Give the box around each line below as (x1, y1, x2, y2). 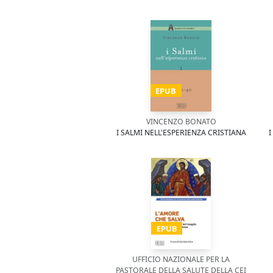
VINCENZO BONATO (146, 116, 216, 127)
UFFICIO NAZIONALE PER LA (132, 254, 230, 264)
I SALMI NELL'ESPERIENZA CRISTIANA (116, 127, 246, 138)
